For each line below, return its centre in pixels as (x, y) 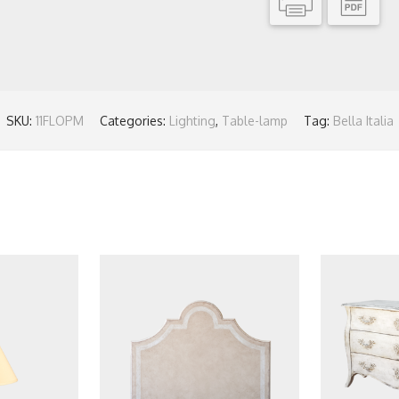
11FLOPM (59, 121)
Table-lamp (254, 121)
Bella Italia (363, 121)
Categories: (134, 121)
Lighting (192, 121)
